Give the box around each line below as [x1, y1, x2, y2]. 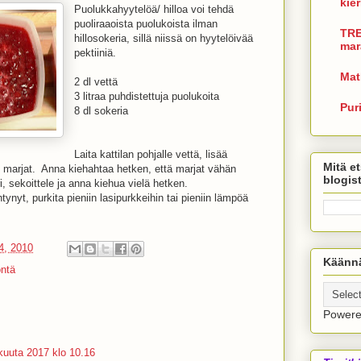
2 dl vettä [74, 76, 118, 88]
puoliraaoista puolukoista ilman [74, 18, 218, 30]
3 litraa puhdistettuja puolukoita [74, 90, 219, 102]
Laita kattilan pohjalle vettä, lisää [74, 148, 227, 160]
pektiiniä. [74, 47, 116, 59]
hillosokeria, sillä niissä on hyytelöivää [74, 32, 253, 44]
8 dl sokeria [74, 105, 128, 117]
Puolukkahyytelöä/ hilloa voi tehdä [74, 3, 234, 15]
